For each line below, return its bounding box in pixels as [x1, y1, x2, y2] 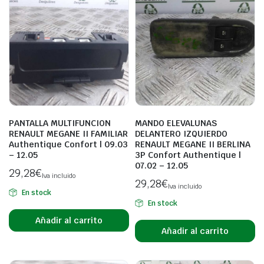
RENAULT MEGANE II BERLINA [135, 139, 250, 150]
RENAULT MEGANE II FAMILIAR [9, 128, 128, 139]
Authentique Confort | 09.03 [9, 139, 128, 150]
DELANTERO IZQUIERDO [135, 128, 227, 139]
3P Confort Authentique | [135, 150, 241, 160]
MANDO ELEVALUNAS [135, 118, 217, 128]
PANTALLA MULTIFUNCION [9, 118, 111, 128]
